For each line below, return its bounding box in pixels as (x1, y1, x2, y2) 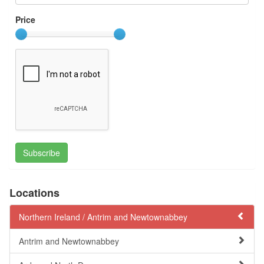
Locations (9, 185, 60, 200)
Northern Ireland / (19, 211, 87, 223)
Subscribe (23, 147, 60, 159)
